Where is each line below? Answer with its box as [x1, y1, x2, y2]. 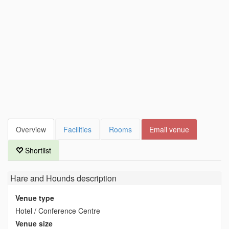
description [75, 172, 117, 184]
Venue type [15, 192, 54, 203]
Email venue [149, 124, 189, 134]
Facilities [63, 124, 91, 134]
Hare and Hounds [10, 172, 75, 184]
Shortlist [23, 145, 51, 155]
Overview [16, 124, 46, 134]
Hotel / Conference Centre [15, 205, 100, 216]
